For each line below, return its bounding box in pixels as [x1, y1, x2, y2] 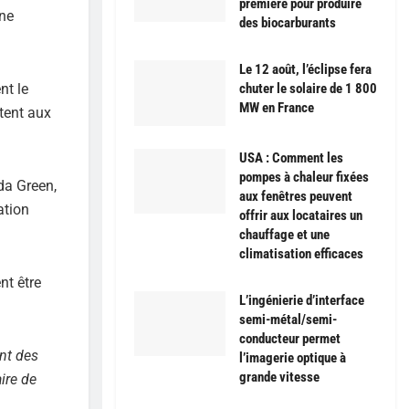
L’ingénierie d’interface [239, 291, 364, 309]
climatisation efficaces [239, 245, 363, 262]
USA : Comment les [239, 149, 343, 166]
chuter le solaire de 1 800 [239, 80, 377, 98]
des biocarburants [239, 15, 336, 32]
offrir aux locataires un [239, 206, 362, 224]
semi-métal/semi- [239, 310, 337, 328]
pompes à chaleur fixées [239, 168, 369, 185]
